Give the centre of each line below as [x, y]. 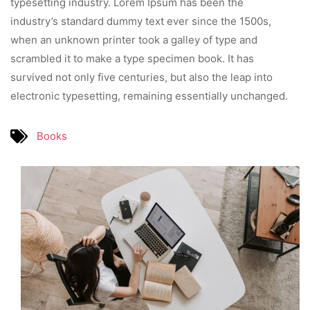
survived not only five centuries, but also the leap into [142, 77]
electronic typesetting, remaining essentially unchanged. [149, 96]
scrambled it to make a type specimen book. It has [132, 58]
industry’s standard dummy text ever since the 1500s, [141, 21]
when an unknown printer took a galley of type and [134, 40]
